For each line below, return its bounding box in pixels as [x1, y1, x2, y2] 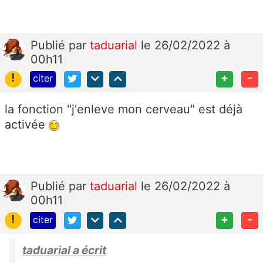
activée [5, 117, 49, 132]
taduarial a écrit [22, 243, 106, 258]
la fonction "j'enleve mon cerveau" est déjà [5, 102, 242, 117]
